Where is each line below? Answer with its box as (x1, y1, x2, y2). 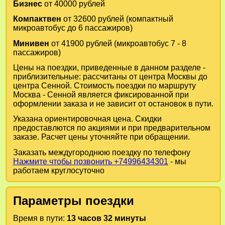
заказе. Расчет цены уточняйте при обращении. (13, 133, 190, 142)
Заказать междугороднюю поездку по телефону (13, 148, 190, 157)
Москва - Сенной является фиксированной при (13, 90, 189, 99)
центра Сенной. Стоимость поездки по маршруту (13, 81, 196, 90)
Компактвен (13, 15, 61, 24)
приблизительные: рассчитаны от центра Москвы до (13, 72, 207, 81)
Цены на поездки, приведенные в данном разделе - (13, 63, 205, 72)
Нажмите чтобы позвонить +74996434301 (13, 157, 168, 166)
